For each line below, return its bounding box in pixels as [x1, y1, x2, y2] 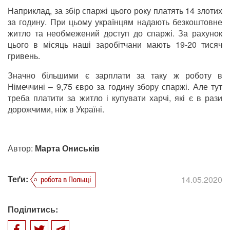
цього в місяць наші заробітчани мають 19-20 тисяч [8, 39, 222, 51]
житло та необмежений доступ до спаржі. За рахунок [8, 27, 222, 40]
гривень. [8, 50, 40, 62]
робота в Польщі [41, 174, 91, 185]
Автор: [8, 142, 35, 155]
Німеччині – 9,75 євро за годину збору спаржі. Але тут [8, 81, 222, 93]
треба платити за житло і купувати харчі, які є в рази [8, 92, 222, 104]
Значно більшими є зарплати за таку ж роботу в [8, 69, 222, 82]
